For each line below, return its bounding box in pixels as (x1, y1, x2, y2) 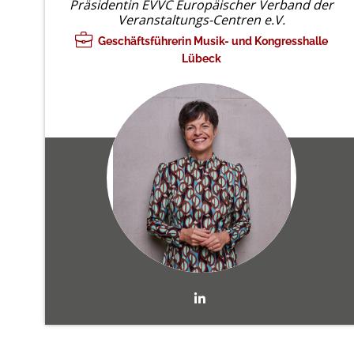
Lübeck (182, 51, 222, 65)
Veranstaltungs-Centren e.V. (118, 10, 286, 28)
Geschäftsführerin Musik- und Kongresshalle (96, 34, 329, 47)
